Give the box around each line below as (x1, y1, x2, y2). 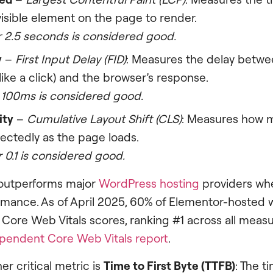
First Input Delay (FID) (15, 52, 126, 67)
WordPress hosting (99, 176, 199, 191)
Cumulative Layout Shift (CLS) (27, 112, 182, 127)
